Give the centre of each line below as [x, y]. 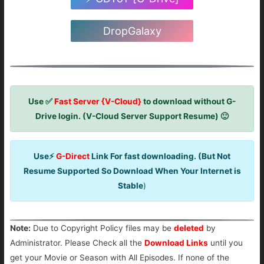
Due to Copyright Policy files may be [102, 228]
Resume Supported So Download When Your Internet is [132, 171]
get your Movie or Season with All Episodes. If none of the [119, 258]
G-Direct [73, 156]
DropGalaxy [132, 31]
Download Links [176, 243]
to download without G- [189, 101]
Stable [131, 185]
